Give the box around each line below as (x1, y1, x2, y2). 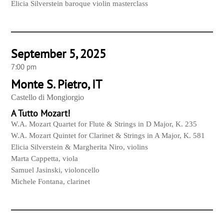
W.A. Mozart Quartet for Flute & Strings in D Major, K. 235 (11, 120, 197, 128)
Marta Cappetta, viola (11, 154, 78, 163)
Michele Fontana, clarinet (11, 177, 90, 186)
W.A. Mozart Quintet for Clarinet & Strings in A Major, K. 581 (11, 131, 205, 140)
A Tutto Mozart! (11, 107, 70, 119)
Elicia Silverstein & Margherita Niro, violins (11, 143, 148, 151)
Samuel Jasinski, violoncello (11, 166, 100, 174)
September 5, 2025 (11, 46, 106, 62)
